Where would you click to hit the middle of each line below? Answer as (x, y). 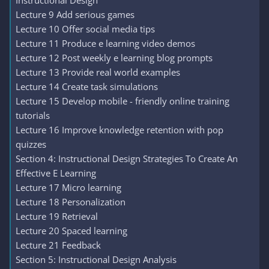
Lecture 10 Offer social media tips (85, 29)
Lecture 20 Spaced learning (71, 231)
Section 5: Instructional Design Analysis (96, 259)
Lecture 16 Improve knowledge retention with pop (119, 130)
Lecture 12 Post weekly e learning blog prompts (114, 58)
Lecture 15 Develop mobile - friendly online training (122, 101)
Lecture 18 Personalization (71, 202)
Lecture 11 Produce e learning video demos (105, 43)
